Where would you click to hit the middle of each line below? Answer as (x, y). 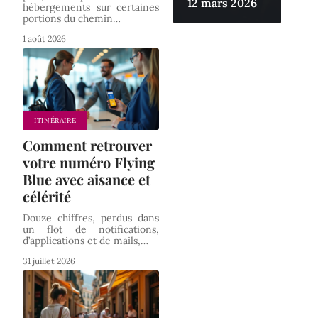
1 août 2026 (44, 39)
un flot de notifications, (91, 230)
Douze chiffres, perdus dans (91, 218)
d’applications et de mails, (82, 241)
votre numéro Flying (89, 163)
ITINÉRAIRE (55, 121)
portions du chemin (68, 19)
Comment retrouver (87, 146)
